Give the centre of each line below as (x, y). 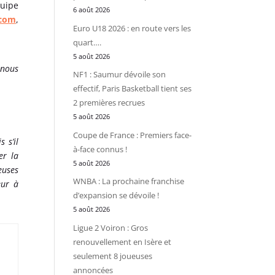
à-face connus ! (100, 149)
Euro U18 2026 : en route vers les (132, 28)
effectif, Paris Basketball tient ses (133, 88)
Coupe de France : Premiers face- (133, 135)
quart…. (87, 42)
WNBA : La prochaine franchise (129, 181)
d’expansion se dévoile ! (116, 195)
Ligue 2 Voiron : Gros (111, 227)
